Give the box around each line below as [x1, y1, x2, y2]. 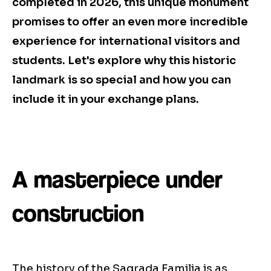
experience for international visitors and [12, 34, 240, 48]
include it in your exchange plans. [12, 93, 199, 106]
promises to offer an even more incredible [12, 15, 248, 29]
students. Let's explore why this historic [12, 54, 236, 68]
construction [12, 199, 144, 227]
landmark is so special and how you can [12, 73, 231, 87]
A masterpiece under [12, 165, 223, 194]
